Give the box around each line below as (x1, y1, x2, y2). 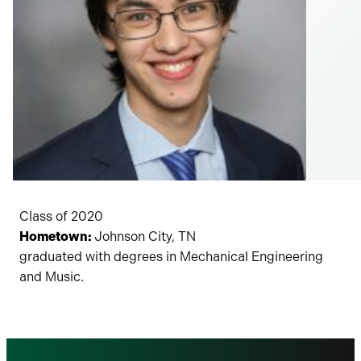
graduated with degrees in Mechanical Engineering (19, 249, 323, 264)
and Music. (19, 269, 84, 284)
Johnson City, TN (94, 229, 196, 244)
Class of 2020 (19, 209, 103, 224)
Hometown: (19, 229, 94, 244)
